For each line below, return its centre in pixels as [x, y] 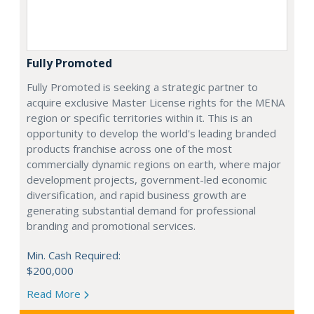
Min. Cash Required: [74, 255]
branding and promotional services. [111, 226]
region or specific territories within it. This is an [139, 118]
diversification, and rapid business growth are [137, 195]
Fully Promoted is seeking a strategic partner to [142, 87]
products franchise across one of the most [129, 149]
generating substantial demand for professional [141, 211]
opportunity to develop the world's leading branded [151, 134]
